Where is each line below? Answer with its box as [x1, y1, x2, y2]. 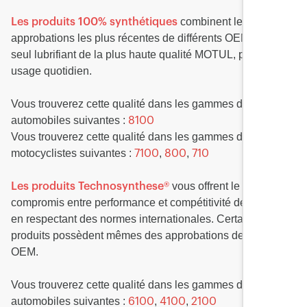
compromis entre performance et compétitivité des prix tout [11, 197, 293, 208]
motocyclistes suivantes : [11, 147, 134, 159]
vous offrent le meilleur [169, 180, 282, 192]
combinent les [177, 16, 248, 27]
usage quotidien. [11, 65, 92, 77]
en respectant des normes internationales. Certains [11, 213, 258, 225]
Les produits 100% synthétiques [11, 16, 177, 27]
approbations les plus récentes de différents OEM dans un [11, 32, 291, 44]
